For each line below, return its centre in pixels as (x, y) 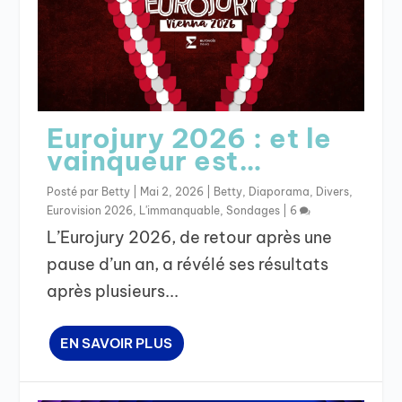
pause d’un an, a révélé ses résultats (188, 264)
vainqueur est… (155, 160)
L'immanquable (180, 210)
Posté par (74, 191)
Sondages (253, 210)
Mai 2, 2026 (172, 191)
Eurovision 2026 (90, 210)
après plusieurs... (113, 291)
